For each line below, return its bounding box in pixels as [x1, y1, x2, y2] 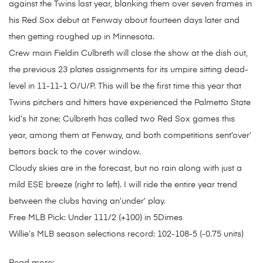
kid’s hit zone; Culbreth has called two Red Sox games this [9, 115, 235, 124]
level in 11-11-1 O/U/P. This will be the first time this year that [9, 82, 241, 91]
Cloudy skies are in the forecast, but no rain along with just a [9, 164, 242, 173]
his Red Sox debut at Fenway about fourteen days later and [9, 16, 240, 25]
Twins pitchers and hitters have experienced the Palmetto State [9, 99, 251, 107]
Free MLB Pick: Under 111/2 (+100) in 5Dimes [9, 214, 183, 222]
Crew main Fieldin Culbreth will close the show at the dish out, [9, 49, 248, 58]
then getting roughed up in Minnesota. [9, 33, 154, 42]
